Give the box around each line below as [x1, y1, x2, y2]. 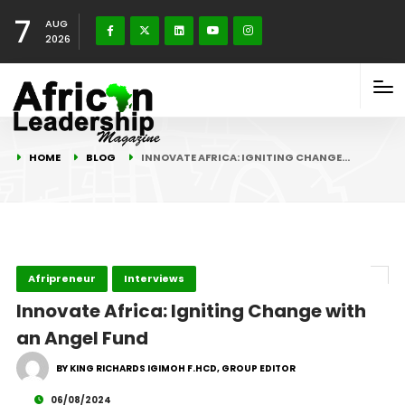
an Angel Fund [15, 325, 148, 351]
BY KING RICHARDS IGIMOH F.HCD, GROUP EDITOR [55, 362, 296, 375]
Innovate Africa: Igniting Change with [15, 298, 366, 324]
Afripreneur [27, 271, 96, 286]
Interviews [123, 271, 184, 286]
